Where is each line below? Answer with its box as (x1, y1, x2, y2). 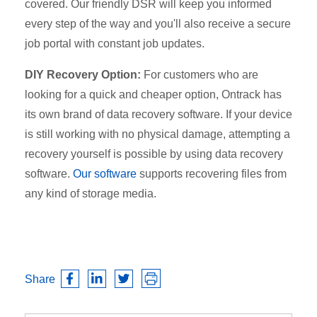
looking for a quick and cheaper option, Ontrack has (25, 88, 282, 100)
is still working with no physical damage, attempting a (25, 127, 290, 140)
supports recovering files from (139, 167, 287, 180)
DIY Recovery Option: (25, 68, 141, 81)
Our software (73, 167, 137, 180)
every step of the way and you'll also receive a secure (25, 17, 291, 30)
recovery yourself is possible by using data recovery (25, 147, 283, 160)
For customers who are (141, 68, 258, 81)
